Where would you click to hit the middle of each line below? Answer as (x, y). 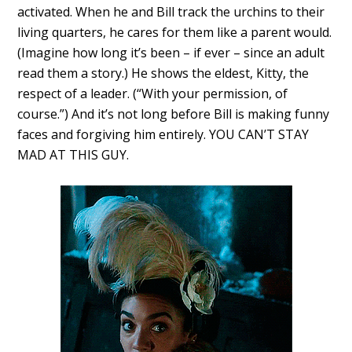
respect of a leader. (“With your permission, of (153, 94)
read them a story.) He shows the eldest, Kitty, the (163, 73)
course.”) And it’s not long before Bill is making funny (174, 114)
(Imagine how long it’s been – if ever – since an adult (171, 53)
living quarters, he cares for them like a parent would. (175, 33)
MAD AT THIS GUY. (73, 155)
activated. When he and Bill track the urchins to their (171, 12)
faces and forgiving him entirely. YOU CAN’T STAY (163, 135)
